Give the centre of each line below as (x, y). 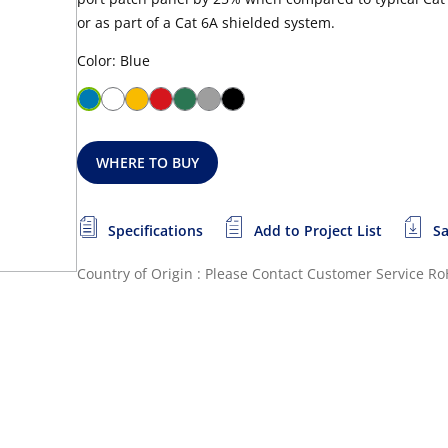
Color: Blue (113, 60)
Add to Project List (318, 230)
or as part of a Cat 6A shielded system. (206, 22)
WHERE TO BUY (148, 162)
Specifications (155, 230)
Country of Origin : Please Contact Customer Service (250, 273)
